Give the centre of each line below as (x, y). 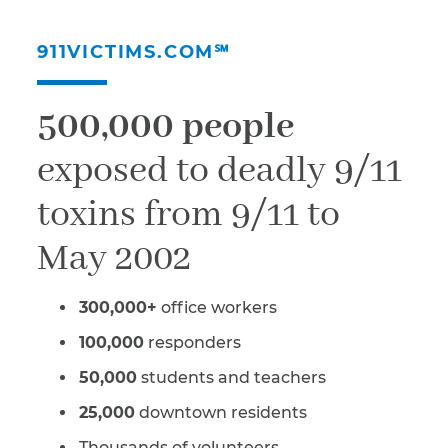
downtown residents (221, 413)
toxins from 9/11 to (188, 215)
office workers (217, 308)
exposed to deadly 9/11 (219, 171)
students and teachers (231, 378)
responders (192, 343)
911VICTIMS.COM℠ (134, 52)
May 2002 (114, 259)
